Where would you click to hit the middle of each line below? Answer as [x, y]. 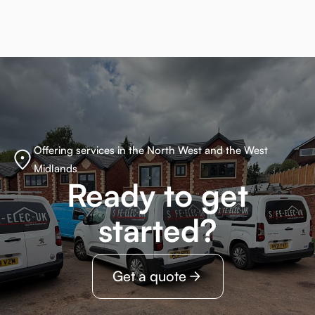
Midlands [56, 169]
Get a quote [149, 276]
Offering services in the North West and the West [151, 150]
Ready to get [157, 195]
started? [157, 231]
